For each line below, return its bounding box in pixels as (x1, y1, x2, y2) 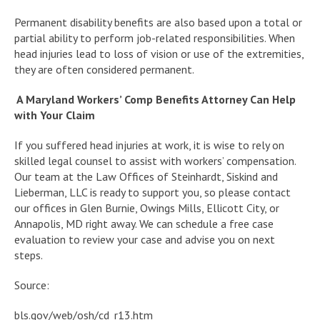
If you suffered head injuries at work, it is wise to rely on (14, 137, 284, 152)
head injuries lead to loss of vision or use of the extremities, (14, 46, 304, 61)
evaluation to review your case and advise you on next (14, 231, 275, 246)
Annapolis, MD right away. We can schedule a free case (14, 216, 274, 231)
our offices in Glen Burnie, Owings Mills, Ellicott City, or (14, 200, 279, 215)
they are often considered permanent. (14, 61, 194, 76)
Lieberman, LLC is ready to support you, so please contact (14, 184, 291, 199)
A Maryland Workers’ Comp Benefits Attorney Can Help (16, 91, 296, 106)
